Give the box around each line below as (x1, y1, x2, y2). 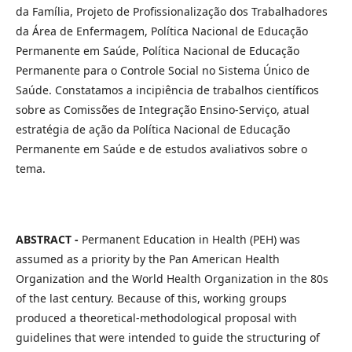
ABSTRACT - (16, 232, 82, 247)
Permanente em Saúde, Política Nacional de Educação (16, 43, 299, 58)
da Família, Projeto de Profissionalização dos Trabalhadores (16, 4, 328, 19)
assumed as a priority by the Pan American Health (16, 251, 280, 266)
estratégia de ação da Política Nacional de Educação (16, 122, 290, 137)
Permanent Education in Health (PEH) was (82, 232, 300, 247)
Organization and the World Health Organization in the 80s (16, 271, 328, 286)
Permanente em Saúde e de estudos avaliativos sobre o (16, 141, 307, 156)
